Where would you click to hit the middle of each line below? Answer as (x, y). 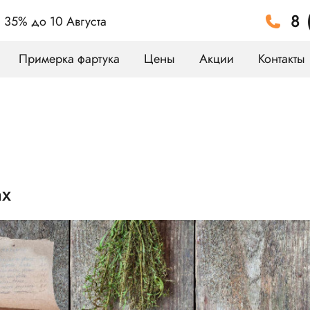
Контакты (282, 59)
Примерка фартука (69, 59)
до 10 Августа (69, 21)
